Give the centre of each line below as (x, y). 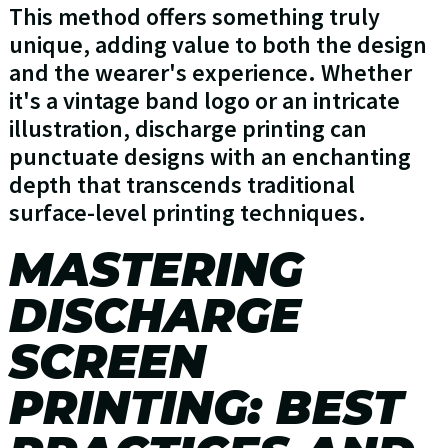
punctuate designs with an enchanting (209, 157)
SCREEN (107, 362)
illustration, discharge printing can (187, 129)
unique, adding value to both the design (217, 45)
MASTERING (155, 270)
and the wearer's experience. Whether (210, 73)
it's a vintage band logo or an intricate (204, 101)
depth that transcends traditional (181, 185)
